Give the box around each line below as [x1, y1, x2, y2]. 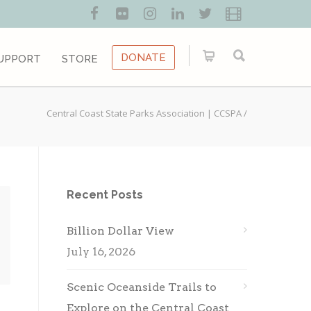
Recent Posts [67, 188, 143, 201]
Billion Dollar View [67, 224, 174, 237]
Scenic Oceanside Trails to [67, 280, 217, 294]
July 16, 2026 [67, 245, 135, 258]
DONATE [121, 51, 166, 64]
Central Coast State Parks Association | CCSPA [47, 107, 242, 119]
